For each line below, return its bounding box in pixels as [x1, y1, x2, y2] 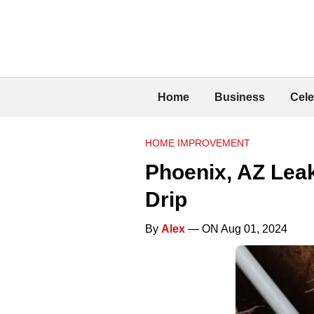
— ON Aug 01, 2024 [185, 222, 287, 235]
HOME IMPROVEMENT [145, 137, 250, 149]
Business [214, 90, 265, 103]
